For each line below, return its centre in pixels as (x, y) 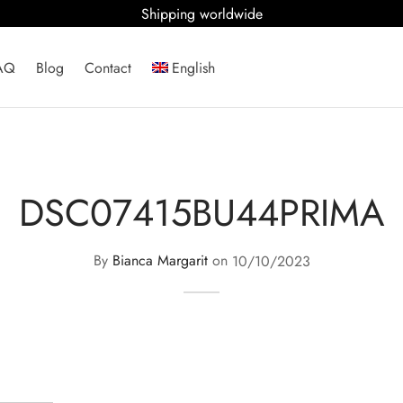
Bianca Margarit (160, 261)
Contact (107, 67)
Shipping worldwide (201, 13)
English (194, 67)
